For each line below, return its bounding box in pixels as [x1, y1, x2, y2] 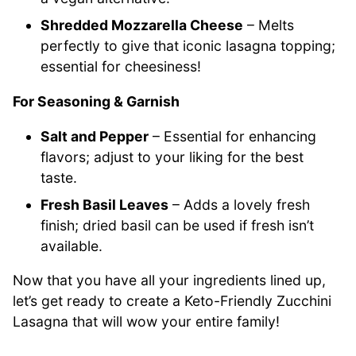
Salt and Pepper [41, 127, 149, 145]
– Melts [243, 17, 295, 34]
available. [41, 237, 103, 254]
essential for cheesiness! [41, 58, 202, 75]
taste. [41, 168, 78, 186]
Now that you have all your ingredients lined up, [13, 272, 326, 289]
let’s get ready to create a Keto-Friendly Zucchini [13, 292, 331, 310]
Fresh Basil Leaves [41, 195, 169, 213]
